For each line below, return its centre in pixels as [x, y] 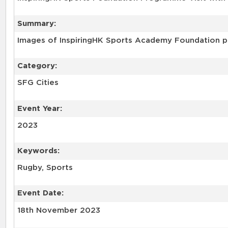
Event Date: [40, 193]
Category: [37, 66]
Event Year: [39, 108]
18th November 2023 [59, 210]
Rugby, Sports [45, 168]
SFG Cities [38, 83]
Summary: [36, 23]
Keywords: [38, 151]
